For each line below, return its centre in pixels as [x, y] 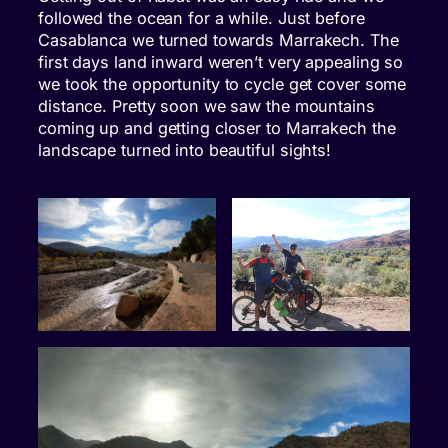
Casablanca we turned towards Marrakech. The [218, 40]
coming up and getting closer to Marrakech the [217, 128]
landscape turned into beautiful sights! [185, 150]
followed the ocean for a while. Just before [201, 18]
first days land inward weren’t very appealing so [221, 62]
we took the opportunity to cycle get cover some [222, 84]
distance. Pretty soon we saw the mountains [206, 106]
